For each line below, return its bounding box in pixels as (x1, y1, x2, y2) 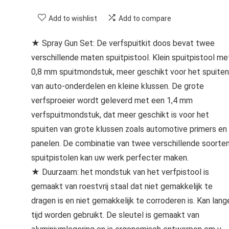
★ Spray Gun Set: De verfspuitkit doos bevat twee (31, 38, 215, 48)
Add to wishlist (48, 14, 97, 22)
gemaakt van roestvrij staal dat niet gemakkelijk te (31, 181, 213, 191)
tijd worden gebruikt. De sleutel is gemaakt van (31, 210, 199, 220)
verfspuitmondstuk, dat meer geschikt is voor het (31, 110, 209, 120)
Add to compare (118, 14, 171, 22)
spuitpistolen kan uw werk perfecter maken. (31, 153, 189, 163)
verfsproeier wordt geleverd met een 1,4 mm (31, 96, 193, 105)
